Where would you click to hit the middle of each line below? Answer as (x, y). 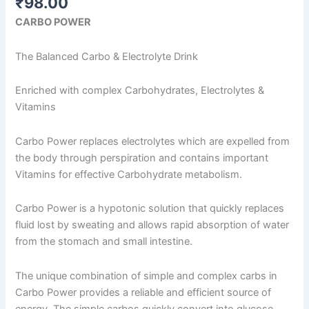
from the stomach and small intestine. (104, 242)
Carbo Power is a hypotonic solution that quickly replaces (150, 209)
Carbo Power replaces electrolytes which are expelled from (153, 141)
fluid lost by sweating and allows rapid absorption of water (152, 225)
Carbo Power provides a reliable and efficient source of (143, 292)
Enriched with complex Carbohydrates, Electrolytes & (140, 91)
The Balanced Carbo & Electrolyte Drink (107, 56)
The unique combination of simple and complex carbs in (147, 276)
